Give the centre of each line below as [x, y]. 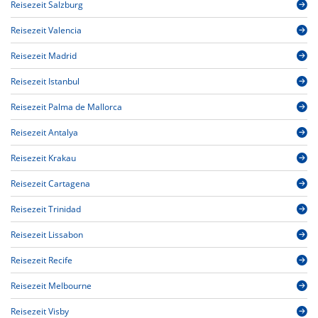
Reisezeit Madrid [44, 56]
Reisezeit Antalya [44, 133]
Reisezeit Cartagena [50, 184]
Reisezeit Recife [42, 261]
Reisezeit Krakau [43, 158]
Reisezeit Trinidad [46, 209]
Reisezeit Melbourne [51, 286]
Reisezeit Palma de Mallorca [66, 107]
